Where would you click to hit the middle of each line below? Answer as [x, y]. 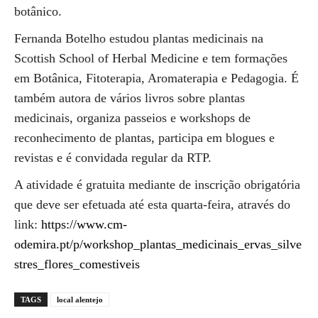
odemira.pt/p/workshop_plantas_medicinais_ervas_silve [158, 244]
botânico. [38, 11]
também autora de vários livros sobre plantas [130, 98]
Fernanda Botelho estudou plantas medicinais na [139, 38]
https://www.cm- [84, 224]
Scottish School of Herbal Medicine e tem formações [151, 58]
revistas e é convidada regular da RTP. [113, 158]
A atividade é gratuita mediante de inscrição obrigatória [157, 185]
